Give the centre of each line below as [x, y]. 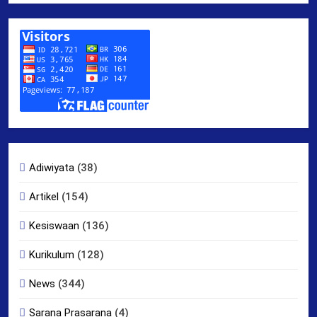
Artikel [44, 196]
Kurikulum [52, 254]
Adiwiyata [52, 167]
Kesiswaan [54, 225]
